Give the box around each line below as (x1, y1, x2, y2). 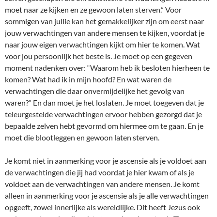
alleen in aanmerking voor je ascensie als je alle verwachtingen (5, 191, 209, 200)
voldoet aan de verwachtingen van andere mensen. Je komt (5, 179, 200, 188)
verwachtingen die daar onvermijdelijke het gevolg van (5, 86, 185, 95)
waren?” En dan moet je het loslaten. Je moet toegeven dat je (5, 98, 204, 107)
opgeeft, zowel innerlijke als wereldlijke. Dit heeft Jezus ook (5, 202, 200, 212)
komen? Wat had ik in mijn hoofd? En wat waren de (5, 75, 171, 84)
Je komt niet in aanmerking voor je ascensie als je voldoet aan (5, 156, 206, 165)
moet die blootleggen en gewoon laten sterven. (5, 133, 159, 142)
